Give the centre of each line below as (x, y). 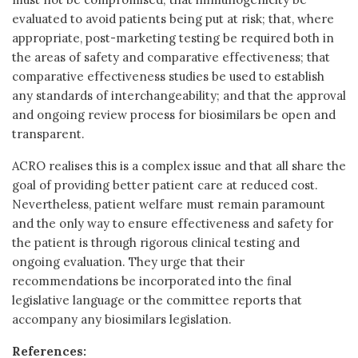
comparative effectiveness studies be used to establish (168, 76)
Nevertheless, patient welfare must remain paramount (169, 204)
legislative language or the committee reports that (157, 300)
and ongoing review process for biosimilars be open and (174, 114)
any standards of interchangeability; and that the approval (179, 95)
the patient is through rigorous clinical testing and (156, 242)
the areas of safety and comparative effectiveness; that (171, 57)
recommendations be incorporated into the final (152, 280)
